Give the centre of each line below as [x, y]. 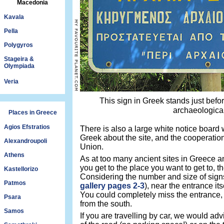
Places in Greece [32, 112]
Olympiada [19, 66]
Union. [92, 147]
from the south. [106, 204]
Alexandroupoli [25, 141]
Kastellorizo [21, 169]
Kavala [14, 17]
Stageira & [19, 59]
